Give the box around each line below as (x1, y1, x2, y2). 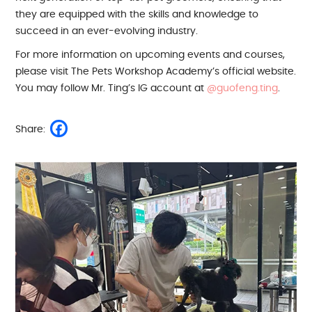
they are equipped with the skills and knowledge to (15, 10, 259, 19)
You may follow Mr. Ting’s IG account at (15, 84, 208, 93)
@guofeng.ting (207, 84, 279, 93)
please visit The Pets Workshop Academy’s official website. (15, 67, 297, 77)
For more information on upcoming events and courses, (15, 50, 286, 60)
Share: (15, 125, 46, 134)
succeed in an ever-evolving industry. (15, 26, 198, 36)
